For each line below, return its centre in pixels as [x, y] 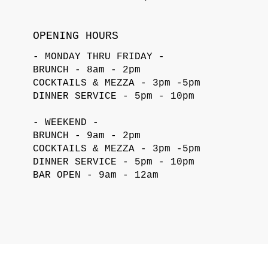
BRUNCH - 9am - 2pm [87, 135]
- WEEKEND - [66, 122]
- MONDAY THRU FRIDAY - [99, 57]
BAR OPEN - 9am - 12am [96, 175]
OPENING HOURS [76, 36]
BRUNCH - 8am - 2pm [87, 70]
